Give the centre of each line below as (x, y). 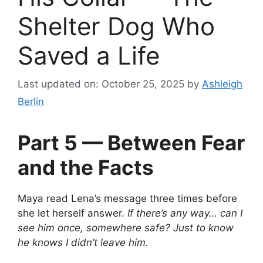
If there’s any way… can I (185, 213)
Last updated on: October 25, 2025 (101, 84)
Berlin (31, 102)
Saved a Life (89, 55)
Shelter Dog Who (116, 26)
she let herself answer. (73, 213)
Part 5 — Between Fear (131, 143)
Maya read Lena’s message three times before (127, 199)
